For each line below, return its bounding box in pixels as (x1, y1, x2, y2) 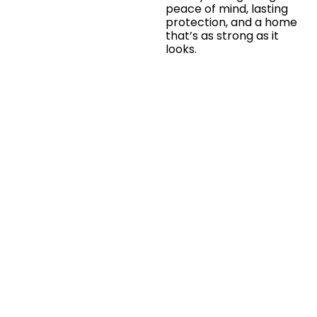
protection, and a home (165, 14, 297, 31)
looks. (165, 41, 197, 58)
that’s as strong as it (165, 28, 279, 45)
